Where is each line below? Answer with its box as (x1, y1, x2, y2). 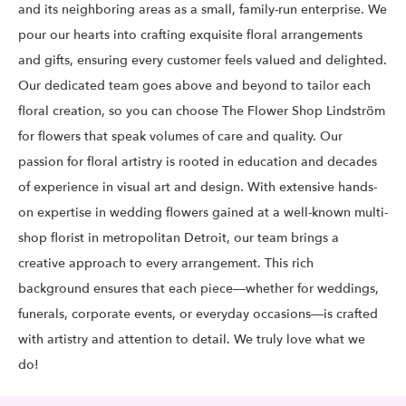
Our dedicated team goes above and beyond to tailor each (18, 76, 371, 94)
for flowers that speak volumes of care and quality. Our (18, 127, 343, 145)
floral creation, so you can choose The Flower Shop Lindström (18, 101, 385, 120)
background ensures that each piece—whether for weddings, (18, 279, 379, 297)
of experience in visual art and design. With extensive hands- (18, 178, 377, 196)
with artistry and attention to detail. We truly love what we (18, 330, 365, 348)
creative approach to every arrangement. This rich (18, 254, 314, 272)
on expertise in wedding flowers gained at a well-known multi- (18, 203, 388, 221)
